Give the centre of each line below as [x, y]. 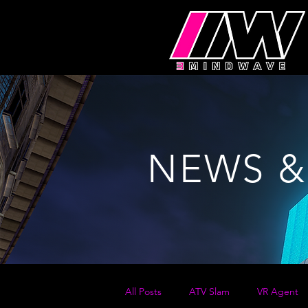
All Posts [143, 291]
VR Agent [278, 291]
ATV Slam [209, 291]
